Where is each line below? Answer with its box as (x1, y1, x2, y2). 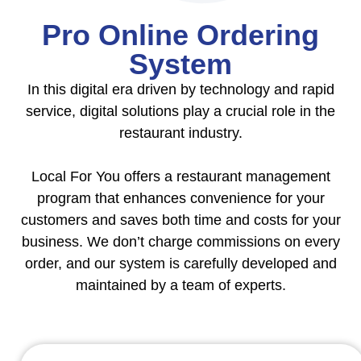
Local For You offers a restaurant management (31, 168, 330, 185)
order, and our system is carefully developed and (24, 255, 337, 272)
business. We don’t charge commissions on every (21, 233, 340, 250)
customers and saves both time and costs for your (20, 211, 341, 228)
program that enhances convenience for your (36, 189, 325, 206)
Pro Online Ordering (42, 18, 319, 52)
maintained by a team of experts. (75, 276, 286, 293)
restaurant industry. (118, 124, 243, 141)
